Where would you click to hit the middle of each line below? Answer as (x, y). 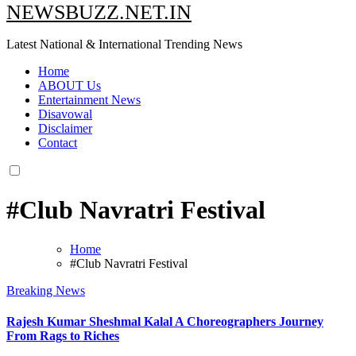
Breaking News (46, 290)
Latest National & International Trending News (124, 44)
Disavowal (65, 114)
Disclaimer (65, 128)
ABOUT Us (70, 85)
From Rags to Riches (63, 335)
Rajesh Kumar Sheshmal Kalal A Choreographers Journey (165, 321)
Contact (58, 142)
